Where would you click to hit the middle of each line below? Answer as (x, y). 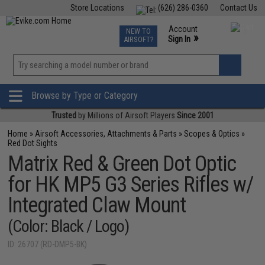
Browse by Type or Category (85, 96)
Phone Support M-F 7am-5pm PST (199, 50)
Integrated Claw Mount (97, 205)
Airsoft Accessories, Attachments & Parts (106, 134)
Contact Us (238, 8)
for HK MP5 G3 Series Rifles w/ (131, 185)
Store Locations (97, 8)
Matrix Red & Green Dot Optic (122, 164)
